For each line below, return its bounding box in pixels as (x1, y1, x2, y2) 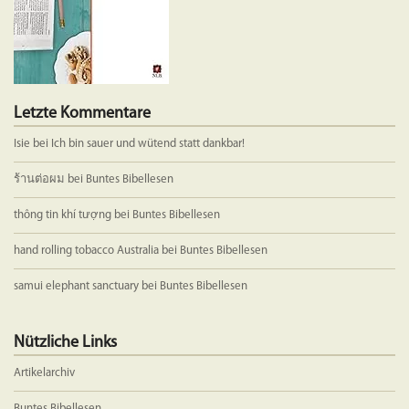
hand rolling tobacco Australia (14, 245, 159, 257)
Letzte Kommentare (14, 105, 151, 123)
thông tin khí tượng (14, 209, 111, 222)
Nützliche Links (14, 334, 117, 352)
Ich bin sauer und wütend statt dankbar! (51, 138, 247, 151)
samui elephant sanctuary (14, 280, 139, 293)
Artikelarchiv (14, 367, 75, 380)
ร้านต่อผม (14, 173, 65, 186)
